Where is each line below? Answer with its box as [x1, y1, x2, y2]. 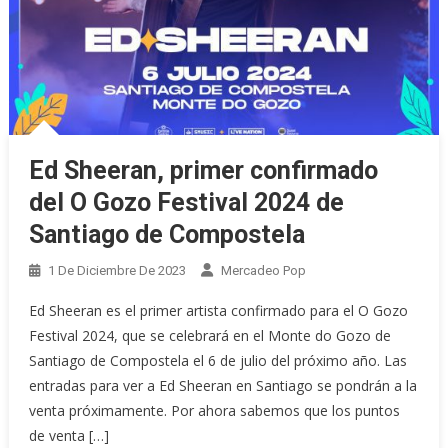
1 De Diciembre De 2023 [48, 262, 187, 278]
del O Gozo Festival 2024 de [29, 187, 345, 217]
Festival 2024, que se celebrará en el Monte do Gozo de [29, 325, 392, 345]
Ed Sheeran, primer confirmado [29, 155, 379, 185]
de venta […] [29, 425, 110, 445]
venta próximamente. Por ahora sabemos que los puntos [29, 400, 401, 420]
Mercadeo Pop [221, 262, 307, 278]
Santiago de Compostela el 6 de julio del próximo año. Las [29, 350, 408, 370]
